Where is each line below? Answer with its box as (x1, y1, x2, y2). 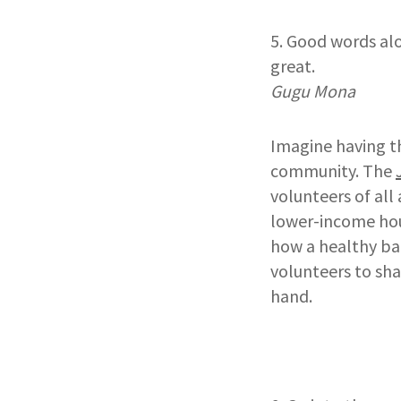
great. (270, 54, 315, 77)
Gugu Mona (270, 79, 355, 102)
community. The (270, 158, 396, 182)
